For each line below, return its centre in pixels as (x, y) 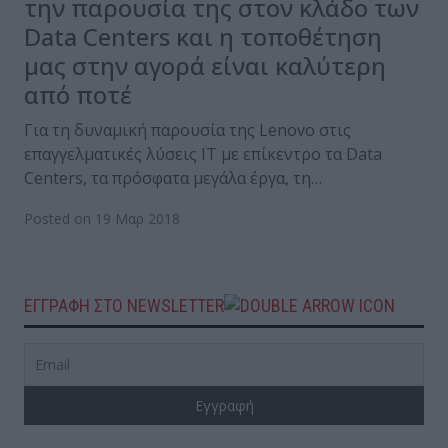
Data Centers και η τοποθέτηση (203, 37)
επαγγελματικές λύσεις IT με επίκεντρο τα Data (203, 154)
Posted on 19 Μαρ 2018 (102, 219)
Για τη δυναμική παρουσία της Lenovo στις (187, 130)
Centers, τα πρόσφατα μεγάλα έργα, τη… (173, 178)
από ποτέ (78, 95)
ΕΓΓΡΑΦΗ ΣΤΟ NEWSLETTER (124, 306)
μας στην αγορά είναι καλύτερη (205, 66)
